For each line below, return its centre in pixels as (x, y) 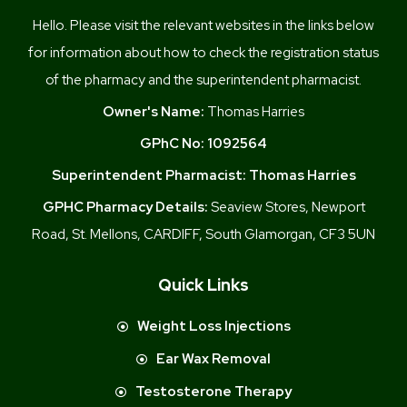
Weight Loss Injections (213, 326)
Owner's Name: (154, 111)
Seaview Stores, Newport (286, 207)
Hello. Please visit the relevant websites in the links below (203, 25)
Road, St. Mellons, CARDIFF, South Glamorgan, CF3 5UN (203, 234)
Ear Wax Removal (213, 358)
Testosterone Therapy (213, 391)
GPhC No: (172, 143)
